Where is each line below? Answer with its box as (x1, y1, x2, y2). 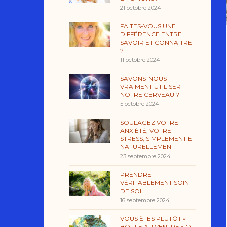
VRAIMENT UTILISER (120, 82, 181, 90)
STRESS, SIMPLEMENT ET (120, 134, 196, 142)
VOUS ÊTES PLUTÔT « (120, 214, 186, 222)
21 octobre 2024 (120, 4, 161, 11)
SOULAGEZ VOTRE (120, 118, 178, 126)
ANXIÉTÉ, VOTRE (120, 126, 171, 134)
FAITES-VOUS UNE (120, 22, 176, 30)
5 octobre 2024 (120, 100, 159, 107)
